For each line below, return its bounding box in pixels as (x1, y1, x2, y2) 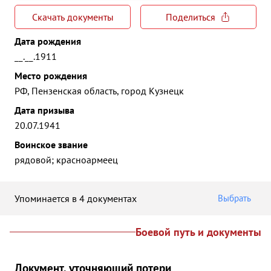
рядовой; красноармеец (15, 154, 118, 166)
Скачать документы (31, 11, 114, 23)
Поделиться (166, 11, 215, 23)
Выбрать (218, 192, 251, 204)
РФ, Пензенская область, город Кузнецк (15, 85, 184, 97)
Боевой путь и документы (135, 225, 261, 239)
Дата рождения (15, 35, 81, 47)
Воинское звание (15, 139, 88, 151)
